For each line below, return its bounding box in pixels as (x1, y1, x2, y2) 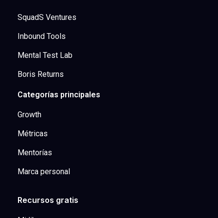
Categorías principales (17, 90, 100, 99)
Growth (17, 109, 41, 119)
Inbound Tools (17, 31, 66, 41)
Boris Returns (17, 69, 64, 79)
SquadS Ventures (17, 12, 76, 22)
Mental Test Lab (17, 50, 73, 60)
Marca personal (17, 166, 70, 176)
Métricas (17, 128, 48, 138)
